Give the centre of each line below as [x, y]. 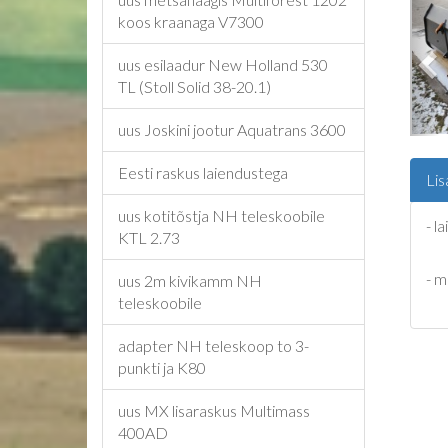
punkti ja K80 [162, 367]
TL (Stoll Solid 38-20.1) [194, 86]
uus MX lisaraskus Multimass [214, 410]
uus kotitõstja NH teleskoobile [221, 215]
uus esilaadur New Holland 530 [223, 64]
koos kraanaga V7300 [191, 21]
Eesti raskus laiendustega [203, 172]
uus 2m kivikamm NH [190, 280]
